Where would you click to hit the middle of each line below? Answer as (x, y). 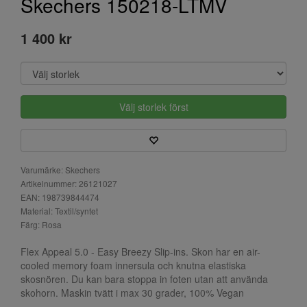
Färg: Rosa (41, 224)
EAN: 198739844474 (60, 197)
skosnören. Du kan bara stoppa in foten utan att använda (144, 279)
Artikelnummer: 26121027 (69, 183)
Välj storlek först (153, 107)
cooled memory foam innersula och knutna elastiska (133, 265)
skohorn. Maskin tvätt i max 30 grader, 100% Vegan (132, 292)
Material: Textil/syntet (59, 210)
